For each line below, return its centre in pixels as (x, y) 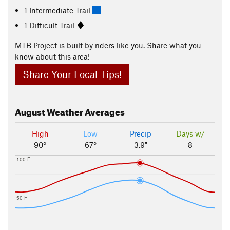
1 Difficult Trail (51, 25)
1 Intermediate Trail (59, 10)
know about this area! (52, 56)
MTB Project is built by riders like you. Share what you (108, 45)
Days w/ (190, 134)
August (30, 111)
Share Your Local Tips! (72, 74)
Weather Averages (85, 111)
